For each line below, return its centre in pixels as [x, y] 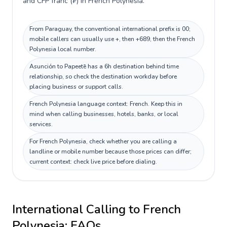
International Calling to [78, 209]
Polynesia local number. [63, 49]
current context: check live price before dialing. [93, 162]
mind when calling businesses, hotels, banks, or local [104, 114]
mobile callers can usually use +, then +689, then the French [112, 39]
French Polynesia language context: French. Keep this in [106, 104]
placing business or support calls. [76, 87]
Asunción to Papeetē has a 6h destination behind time [104, 66]
